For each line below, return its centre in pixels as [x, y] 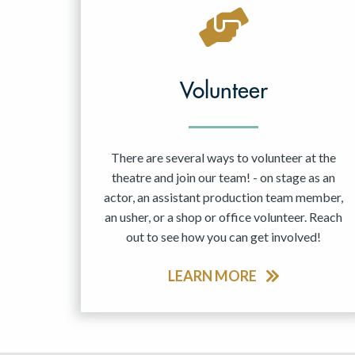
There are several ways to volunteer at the [223, 158]
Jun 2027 [106, 43]
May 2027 [110, 11]
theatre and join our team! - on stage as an [223, 177]
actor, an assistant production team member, [223, 197]
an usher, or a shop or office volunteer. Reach [223, 217]
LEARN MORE [213, 276]
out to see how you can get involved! [223, 237]
